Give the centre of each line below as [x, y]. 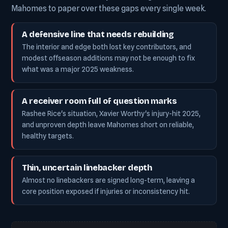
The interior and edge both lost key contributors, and [107, 47]
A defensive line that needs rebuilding [98, 34]
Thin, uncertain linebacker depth [87, 168]
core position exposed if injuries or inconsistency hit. [106, 191]
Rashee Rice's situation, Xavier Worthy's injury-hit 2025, [111, 113]
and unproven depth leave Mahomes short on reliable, [108, 125]
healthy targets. [48, 136]
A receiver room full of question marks [99, 101]
